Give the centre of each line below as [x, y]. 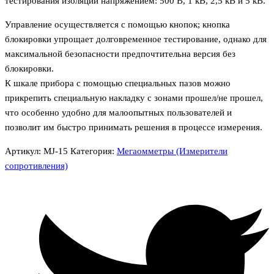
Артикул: [24, 151]
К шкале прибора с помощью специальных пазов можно [118, 83]
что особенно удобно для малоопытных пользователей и [118, 112]
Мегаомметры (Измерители [172, 151]
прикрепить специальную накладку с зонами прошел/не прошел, [134, 98]
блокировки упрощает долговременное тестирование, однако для [136, 39]
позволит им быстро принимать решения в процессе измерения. [134, 127]
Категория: [94, 151]
